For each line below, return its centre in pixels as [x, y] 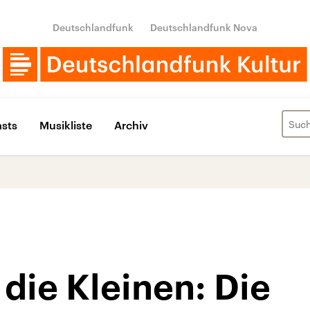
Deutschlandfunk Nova [204, 27]
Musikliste [66, 125]
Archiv [131, 125]
